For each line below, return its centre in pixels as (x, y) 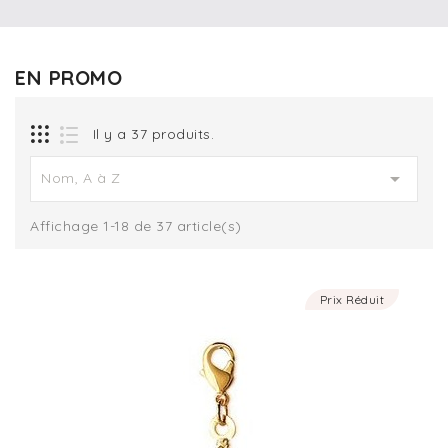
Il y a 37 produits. (153, 134)
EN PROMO (68, 78)
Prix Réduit (351, 300)
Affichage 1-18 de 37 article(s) (136, 226)
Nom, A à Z (80, 178)
